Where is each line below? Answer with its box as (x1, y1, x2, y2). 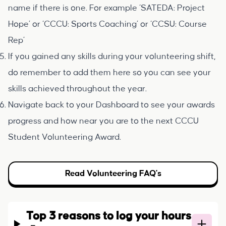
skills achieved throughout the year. (8, 84, 147, 93)
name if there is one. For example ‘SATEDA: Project (8, 4, 205, 13)
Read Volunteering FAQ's (65, 169, 161, 178)
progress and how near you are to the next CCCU (8, 117, 199, 126)
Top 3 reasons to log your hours (26, 210, 192, 222)
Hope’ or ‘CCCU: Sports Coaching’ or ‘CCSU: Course (8, 20, 207, 29)
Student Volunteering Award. (8, 133, 121, 142)
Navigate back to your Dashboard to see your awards (8, 100, 215, 109)
